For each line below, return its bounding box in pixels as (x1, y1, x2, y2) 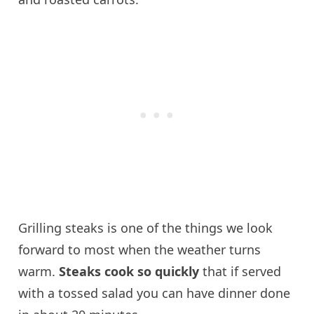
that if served (199, 263, 282, 280)
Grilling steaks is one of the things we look (18, 219, 273, 237)
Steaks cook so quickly (59, 263, 200, 280)
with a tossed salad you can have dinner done (18, 285, 291, 302)
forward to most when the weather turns (18, 241, 261, 259)
